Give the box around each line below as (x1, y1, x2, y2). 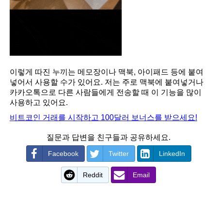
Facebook (47, 150, 78, 158)
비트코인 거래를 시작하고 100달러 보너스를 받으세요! (10, 113, 197, 122)
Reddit (83, 171, 103, 179)
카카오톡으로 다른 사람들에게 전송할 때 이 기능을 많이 (10, 88, 201, 97)
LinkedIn (158, 150, 185, 158)
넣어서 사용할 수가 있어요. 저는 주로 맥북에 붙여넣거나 (10, 78, 203, 87)
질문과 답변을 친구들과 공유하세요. (46, 133, 170, 142)
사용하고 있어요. (10, 98, 68, 107)
